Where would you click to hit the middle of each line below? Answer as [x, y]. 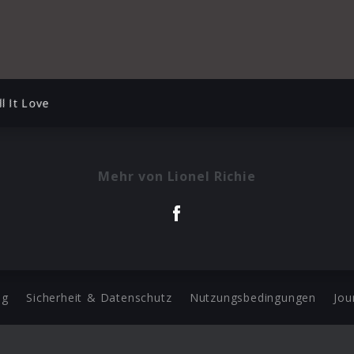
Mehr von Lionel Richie [177, 176]
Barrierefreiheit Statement [177, 333]
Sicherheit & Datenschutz [99, 298]
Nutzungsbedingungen [253, 298]
